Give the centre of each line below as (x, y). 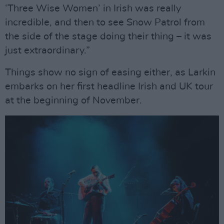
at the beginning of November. (73, 100)
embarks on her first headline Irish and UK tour (109, 86)
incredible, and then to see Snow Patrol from (105, 22)
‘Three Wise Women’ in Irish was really (93, 8)
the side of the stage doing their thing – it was (108, 36)
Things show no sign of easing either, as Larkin (110, 72)
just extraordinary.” (47, 50)
